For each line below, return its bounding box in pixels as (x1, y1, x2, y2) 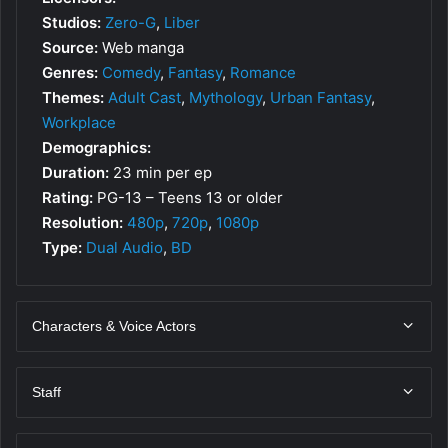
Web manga (98, 37, 184, 57)
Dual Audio (86, 237, 163, 257)
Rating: (42, 187, 93, 207)
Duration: (42, 162, 109, 182)
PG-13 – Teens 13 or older (93, 187, 283, 207)
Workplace (42, 112, 116, 132)
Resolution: (42, 212, 123, 232)
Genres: (42, 62, 98, 82)
